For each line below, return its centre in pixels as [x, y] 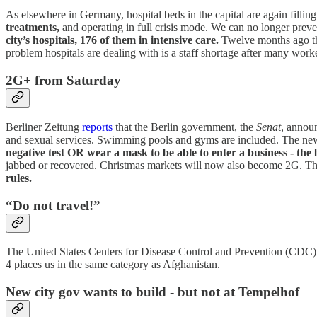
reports [97, 127]
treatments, [33, 28]
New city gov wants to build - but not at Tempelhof [152, 292]
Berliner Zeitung [44, 127]
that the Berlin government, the [184, 127]
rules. [19, 178]
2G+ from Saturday [63, 81]
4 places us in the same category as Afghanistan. [113, 265]
